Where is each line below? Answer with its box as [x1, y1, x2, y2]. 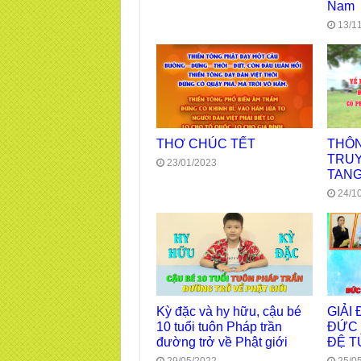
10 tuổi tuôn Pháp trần [156, 318, 282, 334]
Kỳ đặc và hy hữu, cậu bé [156, 303, 301, 318]
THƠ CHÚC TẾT [156, 135, 255, 151]
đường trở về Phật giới [156, 334, 288, 349]
